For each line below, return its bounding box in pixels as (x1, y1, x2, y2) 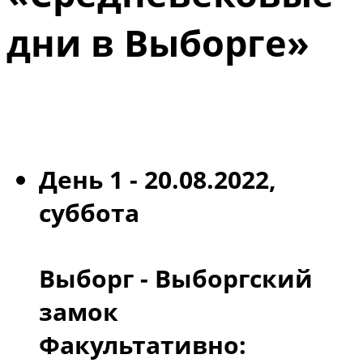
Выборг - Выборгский (39, 261, 313, 295)
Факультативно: (39, 327, 246, 361)
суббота (39, 196, 139, 230)
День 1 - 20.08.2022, (39, 163, 276, 197)
